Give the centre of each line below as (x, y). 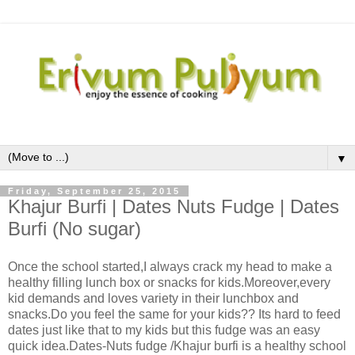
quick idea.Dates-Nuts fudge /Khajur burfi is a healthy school (177, 346)
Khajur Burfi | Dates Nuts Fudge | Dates (174, 207)
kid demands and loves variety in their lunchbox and (153, 299)
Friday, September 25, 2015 (94, 191)
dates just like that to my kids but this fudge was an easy (164, 330)
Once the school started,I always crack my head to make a (170, 267)
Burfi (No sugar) (74, 229)
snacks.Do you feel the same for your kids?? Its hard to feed (174, 315)
